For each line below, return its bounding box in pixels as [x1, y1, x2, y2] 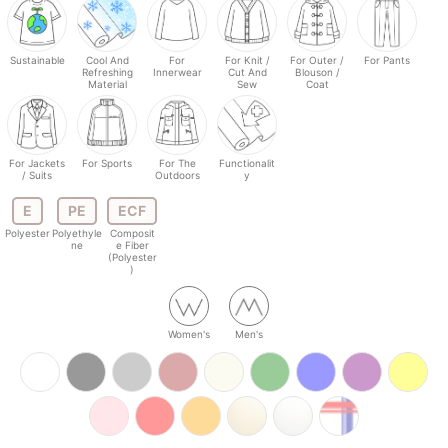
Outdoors [154, 169, 200, 181]
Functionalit [219, 157, 275, 169]
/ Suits [22, 169, 52, 181]
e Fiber [115, 239, 149, 251]
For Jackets [9, 157, 65, 169]
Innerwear [152, 66, 202, 78]
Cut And [227, 66, 267, 78]
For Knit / [224, 54, 270, 66]
